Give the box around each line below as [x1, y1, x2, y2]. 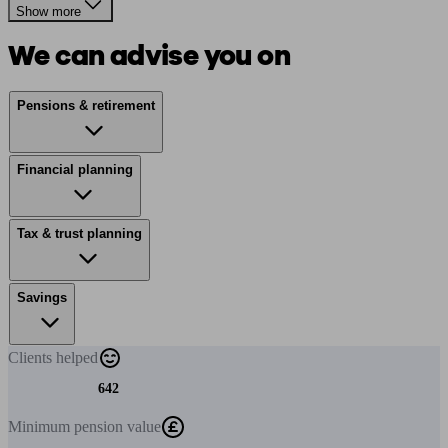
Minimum [8, 418, 74, 435]
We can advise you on [8, 37, 290, 75]
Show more [16, 4, 81, 19]
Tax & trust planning [17, 226, 142, 241]
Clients [8, 349, 56, 366]
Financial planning [17, 162, 133, 177]
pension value [74, 418, 161, 435]
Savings [17, 290, 67, 305]
